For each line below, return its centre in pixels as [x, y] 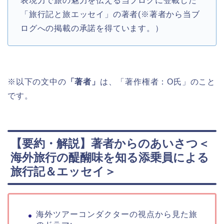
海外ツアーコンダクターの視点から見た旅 [117, 214]
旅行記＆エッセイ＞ [63, 172]
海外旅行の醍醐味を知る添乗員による [110, 158]
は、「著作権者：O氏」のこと [158, 81]
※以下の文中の [37, 81]
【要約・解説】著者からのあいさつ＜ [110, 144]
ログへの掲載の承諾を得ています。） [92, 28]
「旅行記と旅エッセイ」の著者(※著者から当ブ [110, 14]
